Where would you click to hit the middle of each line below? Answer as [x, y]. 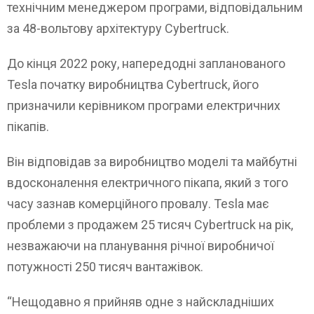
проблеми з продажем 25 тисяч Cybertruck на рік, [150, 225]
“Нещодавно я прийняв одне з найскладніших [141, 302]
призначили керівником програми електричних [144, 106]
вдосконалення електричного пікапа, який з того [148, 183]
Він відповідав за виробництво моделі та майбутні [152, 162]
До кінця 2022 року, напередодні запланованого [146, 64]
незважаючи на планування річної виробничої [141, 246]
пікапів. [28, 127]
